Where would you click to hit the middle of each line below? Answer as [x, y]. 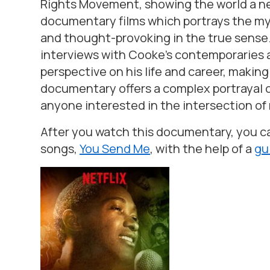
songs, [60, 149]
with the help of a [204, 149]
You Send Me [115, 149]
